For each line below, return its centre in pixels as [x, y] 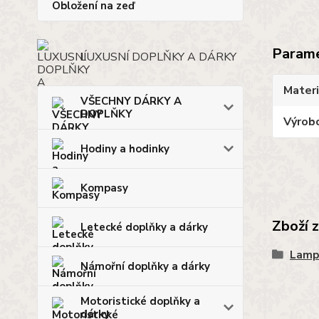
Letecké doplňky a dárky [144, 227]
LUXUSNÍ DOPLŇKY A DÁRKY [158, 57]
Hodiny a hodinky [125, 148]
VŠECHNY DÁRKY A [131, 101]
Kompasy [104, 188]
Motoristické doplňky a [140, 301]
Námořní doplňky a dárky [145, 266]
